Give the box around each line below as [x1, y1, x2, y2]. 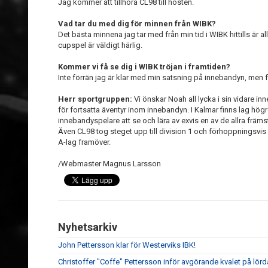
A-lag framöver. [58, 138, 111, 147]
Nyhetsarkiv [58, 221, 117, 233]
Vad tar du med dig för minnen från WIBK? [58, 19, 216, 28]
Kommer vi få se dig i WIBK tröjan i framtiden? [58, 62, 230, 71]
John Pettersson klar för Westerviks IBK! [58, 240, 196, 249]
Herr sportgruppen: [58, 95, 132, 103]
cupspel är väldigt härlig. [58, 41, 142, 50]
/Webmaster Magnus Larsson [58, 159, 161, 168]
